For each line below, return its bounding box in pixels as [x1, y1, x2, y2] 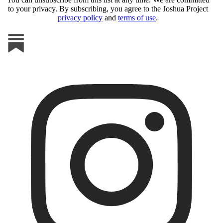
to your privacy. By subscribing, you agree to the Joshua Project [7, 4, 208, 13]
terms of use [118, 13, 156, 22]
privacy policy [58, 13, 103, 22]
